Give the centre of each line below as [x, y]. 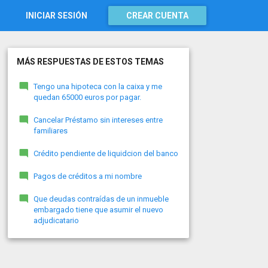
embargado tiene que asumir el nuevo [98, 210]
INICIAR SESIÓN [57, 16]
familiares [50, 131]
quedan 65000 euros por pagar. [87, 97]
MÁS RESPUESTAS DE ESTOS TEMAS [90, 62]
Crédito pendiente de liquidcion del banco [106, 153]
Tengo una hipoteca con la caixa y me [98, 86]
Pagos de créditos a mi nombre [87, 176]
